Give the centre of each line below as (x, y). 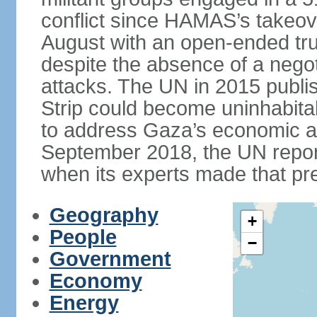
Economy (96, 281)
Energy (84, 303)
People (83, 237)
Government (110, 259)
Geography (104, 215)
